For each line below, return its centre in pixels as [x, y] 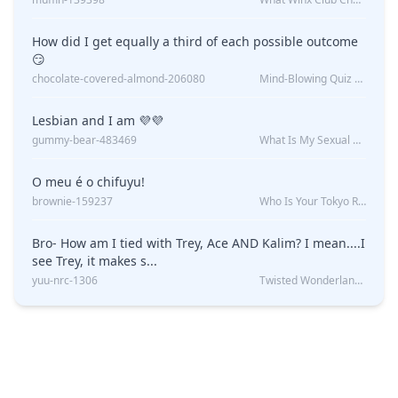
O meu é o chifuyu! [88, 182]
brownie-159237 [72, 202]
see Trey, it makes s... [95, 261]
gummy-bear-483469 [84, 140]
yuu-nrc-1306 [65, 281]
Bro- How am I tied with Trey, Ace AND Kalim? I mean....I [199, 243]
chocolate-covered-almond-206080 [119, 79]
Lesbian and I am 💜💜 [123, 121]
